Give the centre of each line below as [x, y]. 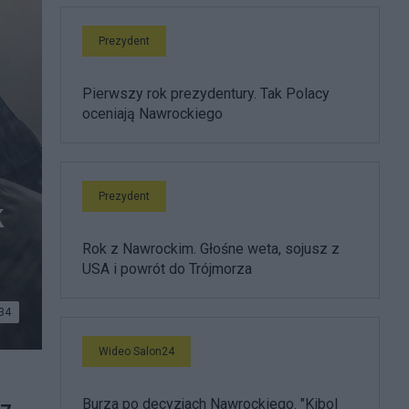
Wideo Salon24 [136, 351]
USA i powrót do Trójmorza [167, 269]
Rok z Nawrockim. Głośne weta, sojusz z [211, 249]
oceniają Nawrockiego [152, 114]
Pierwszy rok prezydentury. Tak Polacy [206, 94]
